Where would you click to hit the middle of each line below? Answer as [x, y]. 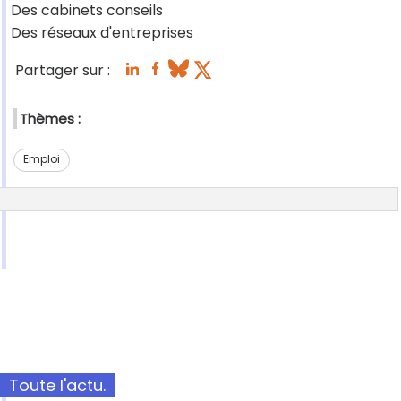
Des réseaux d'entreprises [102, 33]
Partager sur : [63, 71]
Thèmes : [50, 119]
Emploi [41, 159]
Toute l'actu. [57, 386]
